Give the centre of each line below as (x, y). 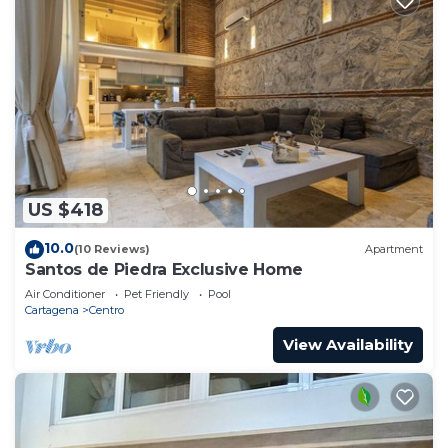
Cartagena (52, 309)
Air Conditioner (65, 293)
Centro (106, 309)
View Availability (348, 344)
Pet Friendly (156, 293)
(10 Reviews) (112, 249)
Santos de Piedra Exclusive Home (164, 269)
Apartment (394, 249)
